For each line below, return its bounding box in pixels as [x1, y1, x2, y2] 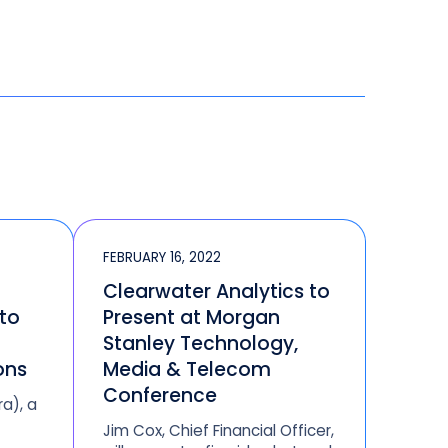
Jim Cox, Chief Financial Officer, [103, 420, 335, 442]
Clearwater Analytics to [103, 277, 331, 305]
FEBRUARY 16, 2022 [103, 248, 222, 268]
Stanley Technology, [103, 329, 299, 357]
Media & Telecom [103, 355, 272, 383]
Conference [103, 381, 218, 409]
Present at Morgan [103, 303, 281, 331]
